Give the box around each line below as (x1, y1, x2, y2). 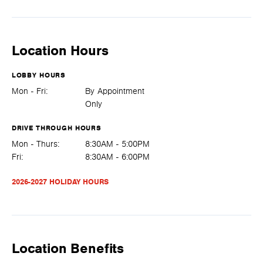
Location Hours (12, 42, 109, 59)
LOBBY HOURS (12, 70, 66, 79)
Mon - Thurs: (12, 139, 59, 149)
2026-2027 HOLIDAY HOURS (12, 177, 109, 187)
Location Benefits (12, 240, 124, 257)
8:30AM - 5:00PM (85, 139, 150, 149)
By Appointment (85, 86, 144, 96)
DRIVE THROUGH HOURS (12, 123, 102, 132)
